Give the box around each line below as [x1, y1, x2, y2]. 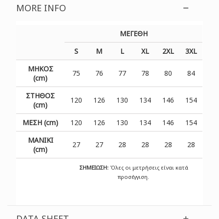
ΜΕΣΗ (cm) [22, 117, 59, 127]
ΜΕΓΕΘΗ [119, 28, 148, 38]
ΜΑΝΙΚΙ [27, 135, 53, 145]
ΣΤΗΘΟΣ [26, 90, 55, 100]
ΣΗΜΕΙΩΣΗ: [79, 163, 109, 171]
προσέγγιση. [118, 173, 150, 180]
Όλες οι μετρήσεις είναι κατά [108, 163, 188, 171]
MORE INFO [16, 1, 66, 14]
